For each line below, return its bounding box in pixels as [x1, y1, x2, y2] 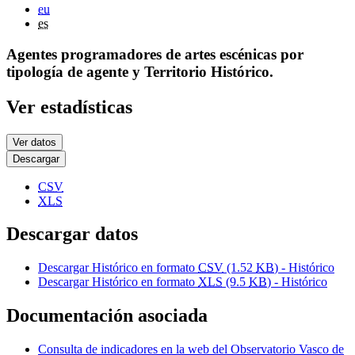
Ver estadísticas [6, 96, 132, 117]
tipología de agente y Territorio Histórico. [6, 63, 273, 80]
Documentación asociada [6, 305, 208, 326]
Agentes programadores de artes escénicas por [6, 45, 303, 63]
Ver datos [13, 136, 56, 148]
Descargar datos [6, 223, 138, 245]
